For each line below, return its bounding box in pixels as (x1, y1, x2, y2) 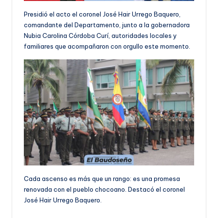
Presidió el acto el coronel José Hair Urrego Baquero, (24, 10, 181, 18)
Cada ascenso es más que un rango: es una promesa (24, 175, 180, 183)
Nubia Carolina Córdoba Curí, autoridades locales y (24, 31, 177, 39)
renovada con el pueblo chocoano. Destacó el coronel (24, 185, 185, 194)
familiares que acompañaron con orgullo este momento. (24, 42, 190, 50)
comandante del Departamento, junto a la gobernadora (24, 20, 190, 29)
